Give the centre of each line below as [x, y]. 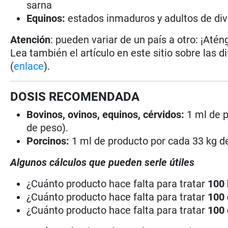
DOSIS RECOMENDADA [75, 96]
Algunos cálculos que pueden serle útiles [103, 162]
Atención [31, 39]
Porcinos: [48, 141]
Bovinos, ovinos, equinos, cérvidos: [106, 114]
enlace [29, 66]
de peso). [48, 127]
